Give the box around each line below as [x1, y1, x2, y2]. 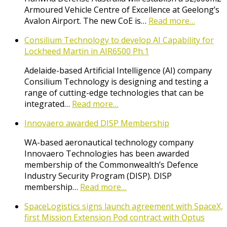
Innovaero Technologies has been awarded [24, 148, 189, 160]
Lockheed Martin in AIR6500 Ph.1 [24, 46, 149, 57]
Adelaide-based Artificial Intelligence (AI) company [24, 65, 212, 77]
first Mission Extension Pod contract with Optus [24, 212, 205, 223]
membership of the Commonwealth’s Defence [24, 159, 198, 171]
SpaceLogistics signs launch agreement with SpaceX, [24, 201, 223, 212]
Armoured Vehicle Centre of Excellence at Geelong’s [24, 4, 219, 16]
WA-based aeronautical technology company [24, 137, 194, 148]
